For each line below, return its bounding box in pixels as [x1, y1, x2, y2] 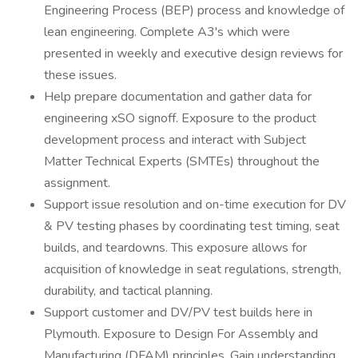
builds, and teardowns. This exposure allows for [44, 239, 307, 257]
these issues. [44, 66, 117, 84]
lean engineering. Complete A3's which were [44, 23, 290, 41]
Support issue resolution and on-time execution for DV [44, 196, 346, 213]
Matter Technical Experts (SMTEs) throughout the [44, 153, 320, 170]
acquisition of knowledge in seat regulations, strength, [44, 261, 341, 278]
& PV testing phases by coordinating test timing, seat [44, 217, 340, 235]
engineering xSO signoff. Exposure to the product [44, 109, 316, 127]
